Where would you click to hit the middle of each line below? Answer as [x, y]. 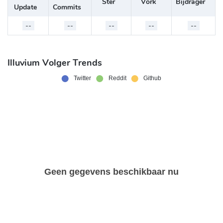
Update [25, 7]
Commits [67, 7]
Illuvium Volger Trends [55, 63]
